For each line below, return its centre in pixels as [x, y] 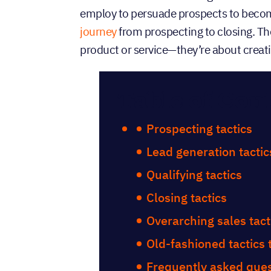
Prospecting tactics [200, 128]
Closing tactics [187, 197]
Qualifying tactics [194, 174]
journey [98, 31]
